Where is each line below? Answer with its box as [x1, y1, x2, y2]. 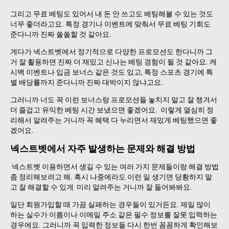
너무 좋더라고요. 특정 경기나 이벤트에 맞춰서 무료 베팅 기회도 [10, 20, 211, 29]
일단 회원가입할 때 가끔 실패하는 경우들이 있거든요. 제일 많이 [10, 200, 211, 209]
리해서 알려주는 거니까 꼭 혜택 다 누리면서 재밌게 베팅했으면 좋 [10, 116, 217, 125]
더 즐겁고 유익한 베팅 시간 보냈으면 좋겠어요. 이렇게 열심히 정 [10, 106, 214, 114]
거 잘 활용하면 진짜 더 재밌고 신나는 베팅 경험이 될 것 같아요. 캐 [10, 58, 217, 66]
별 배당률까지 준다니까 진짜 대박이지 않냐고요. [10, 78, 163, 87]
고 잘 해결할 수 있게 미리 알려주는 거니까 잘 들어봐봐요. [10, 182, 192, 191]
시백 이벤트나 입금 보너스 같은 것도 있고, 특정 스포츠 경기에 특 [10, 68, 213, 77]
